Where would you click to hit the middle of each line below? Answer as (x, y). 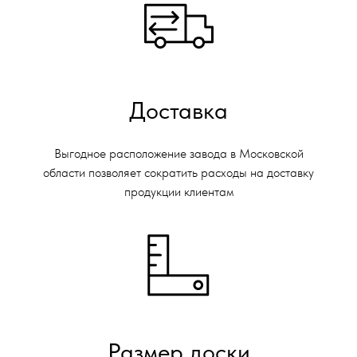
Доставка (178, 110)
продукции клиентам (178, 192)
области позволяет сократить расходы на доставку (178, 173)
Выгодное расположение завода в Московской (178, 153)
